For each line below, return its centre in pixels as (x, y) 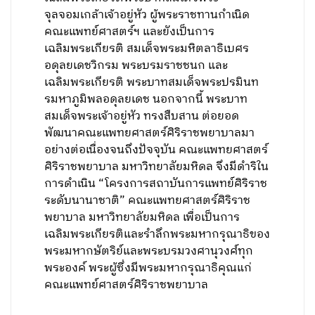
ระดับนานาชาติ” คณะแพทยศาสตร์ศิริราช (148, 201)
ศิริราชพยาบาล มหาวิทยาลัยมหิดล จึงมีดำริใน (157, 167)
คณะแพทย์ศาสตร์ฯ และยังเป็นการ (130, 32)
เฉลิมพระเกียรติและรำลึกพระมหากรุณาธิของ (157, 234)
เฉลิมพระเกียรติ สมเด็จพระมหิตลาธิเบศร (147, 49)
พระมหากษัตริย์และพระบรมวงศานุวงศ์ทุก (149, 251)
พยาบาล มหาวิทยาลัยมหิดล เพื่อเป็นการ (142, 218)
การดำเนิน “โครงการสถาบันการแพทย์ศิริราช (156, 184)
